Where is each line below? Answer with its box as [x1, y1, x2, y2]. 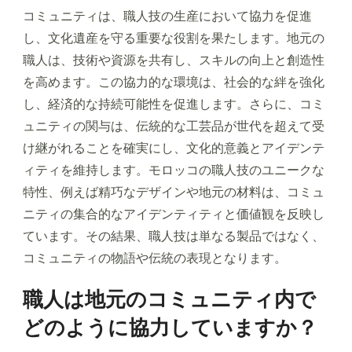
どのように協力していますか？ [23, 313, 317, 343]
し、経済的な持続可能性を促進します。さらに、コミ [23, 95, 324, 114]
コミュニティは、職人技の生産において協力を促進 [23, 7, 312, 26]
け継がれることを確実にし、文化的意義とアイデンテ [23, 139, 324, 158]
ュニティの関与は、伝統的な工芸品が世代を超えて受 [23, 117, 324, 136]
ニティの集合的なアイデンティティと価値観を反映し [23, 205, 324, 224]
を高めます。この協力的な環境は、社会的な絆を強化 [23, 73, 324, 92]
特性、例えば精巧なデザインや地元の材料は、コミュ [23, 183, 324, 202]
